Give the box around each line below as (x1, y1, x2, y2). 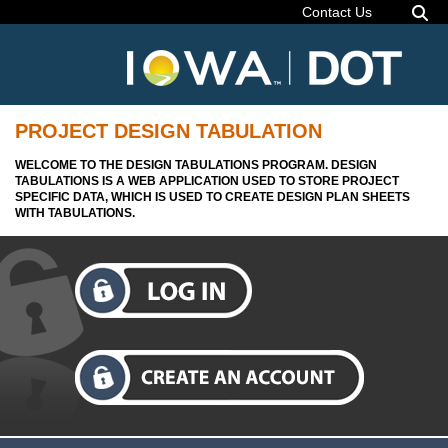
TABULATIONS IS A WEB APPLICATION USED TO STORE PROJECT (15, 173, 399, 188)
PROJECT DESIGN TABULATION (15, 120, 322, 143)
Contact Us (302, 4, 372, 20)
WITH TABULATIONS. (15, 205, 135, 220)
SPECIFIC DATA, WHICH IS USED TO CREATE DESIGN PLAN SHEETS (15, 189, 410, 204)
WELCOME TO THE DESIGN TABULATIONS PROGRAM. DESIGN (15, 157, 377, 172)
